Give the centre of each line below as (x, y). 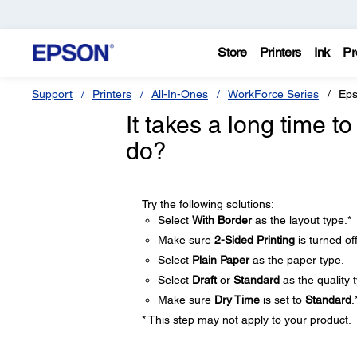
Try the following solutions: (208, 204)
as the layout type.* (301, 220)
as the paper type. (296, 260)
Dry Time (237, 300)
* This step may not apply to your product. (246, 320)
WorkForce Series (273, 94)
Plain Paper (220, 260)
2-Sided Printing (254, 240)
